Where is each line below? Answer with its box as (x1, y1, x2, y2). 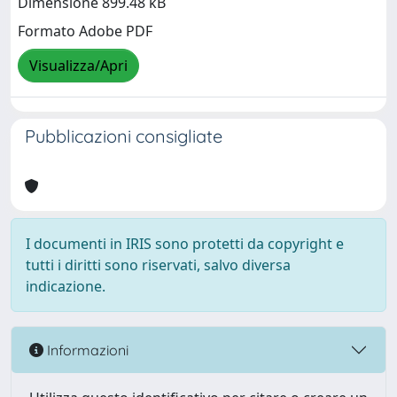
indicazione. (26, 276, 105, 296)
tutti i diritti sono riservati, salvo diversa (26, 255, 291, 275)
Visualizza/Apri (29, 56, 128, 76)
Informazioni (43, 340, 128, 359)
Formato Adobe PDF (18, 21, 152, 42)
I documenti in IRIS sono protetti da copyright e (26, 234, 344, 253)
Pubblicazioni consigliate (25, 125, 222, 147)
